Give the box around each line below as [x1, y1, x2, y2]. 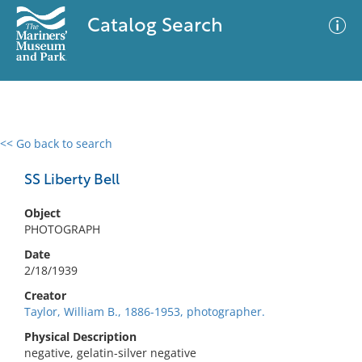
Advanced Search [192, 149, 286, 166]
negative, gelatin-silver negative [24, 345, 196, 360]
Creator [24, 288, 66, 303]
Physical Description [24, 329, 137, 344]
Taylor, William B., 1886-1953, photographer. [24, 304, 265, 319]
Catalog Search [86, 17, 223, 36]
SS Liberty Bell [24, 173, 120, 188]
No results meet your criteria [100, 235, 256, 250]
